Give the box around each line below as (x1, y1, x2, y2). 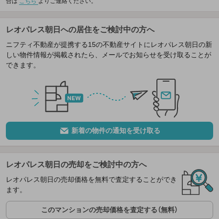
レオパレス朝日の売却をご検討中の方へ (6, 160, 147, 169)
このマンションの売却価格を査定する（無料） (41, 205, 178, 214)
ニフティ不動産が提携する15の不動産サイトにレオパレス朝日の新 (6, 40, 212, 48)
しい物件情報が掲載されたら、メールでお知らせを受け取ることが (6, 50, 211, 59)
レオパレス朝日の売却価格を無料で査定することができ (6, 175, 177, 183)
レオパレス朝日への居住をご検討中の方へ (6, 25, 154, 34)
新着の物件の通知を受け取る (71, 126, 160, 134)
